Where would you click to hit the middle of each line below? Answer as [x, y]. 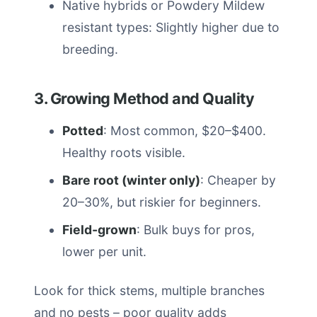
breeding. [90, 49]
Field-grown [99, 230]
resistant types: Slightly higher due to [171, 27]
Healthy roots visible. [124, 152]
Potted [83, 131]
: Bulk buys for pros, [196, 230]
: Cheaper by [238, 180]
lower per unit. [104, 252]
